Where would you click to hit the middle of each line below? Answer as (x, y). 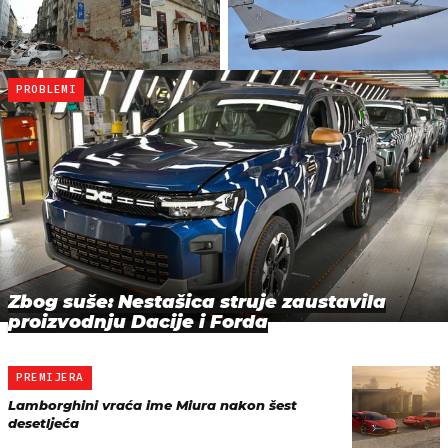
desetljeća (43, 423)
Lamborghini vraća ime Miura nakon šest (152, 405)
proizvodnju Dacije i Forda (138, 322)
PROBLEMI (46, 90)
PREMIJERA (50, 378)
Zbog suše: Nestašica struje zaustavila (197, 302)
